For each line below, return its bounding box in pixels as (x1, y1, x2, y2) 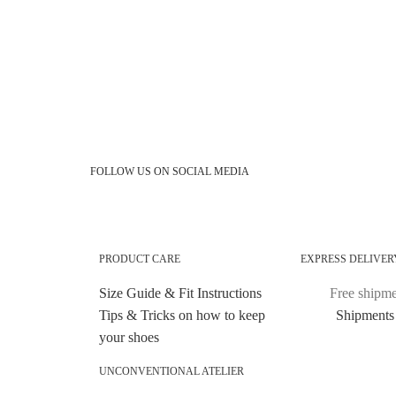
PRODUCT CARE (99, 253, 180, 265)
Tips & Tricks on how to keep (99, 308, 265, 323)
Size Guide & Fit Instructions (99, 286, 262, 301)
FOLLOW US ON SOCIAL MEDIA (90, 165, 249, 178)
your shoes (99, 330, 159, 345)
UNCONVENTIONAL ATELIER (99, 365, 244, 377)
